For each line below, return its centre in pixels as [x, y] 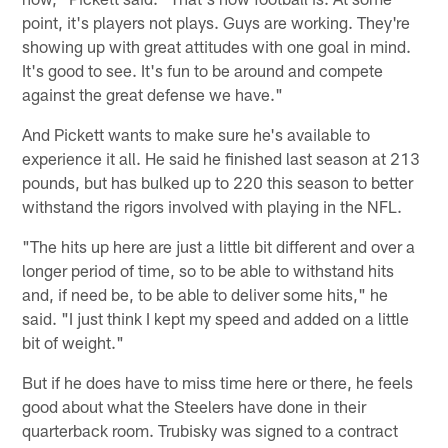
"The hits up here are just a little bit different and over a [219, 246]
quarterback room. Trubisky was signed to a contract [210, 430]
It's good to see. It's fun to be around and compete [203, 70]
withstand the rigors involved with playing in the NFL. [212, 206]
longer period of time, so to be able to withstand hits [208, 270]
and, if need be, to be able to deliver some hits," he [205, 294]
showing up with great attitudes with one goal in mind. [217, 46]
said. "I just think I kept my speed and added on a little [216, 318]
